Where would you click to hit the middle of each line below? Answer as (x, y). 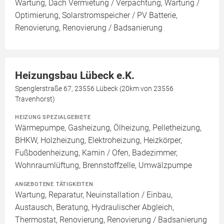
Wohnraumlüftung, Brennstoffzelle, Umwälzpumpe (103, 165)
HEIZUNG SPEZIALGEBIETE (53, 117)
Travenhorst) (35, 99)
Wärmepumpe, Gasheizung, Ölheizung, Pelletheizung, (108, 128)
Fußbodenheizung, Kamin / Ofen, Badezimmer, (96, 153)
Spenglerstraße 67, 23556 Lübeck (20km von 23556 (94, 89)
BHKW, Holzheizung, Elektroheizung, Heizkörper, (98, 140)
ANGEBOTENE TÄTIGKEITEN (54, 184)
